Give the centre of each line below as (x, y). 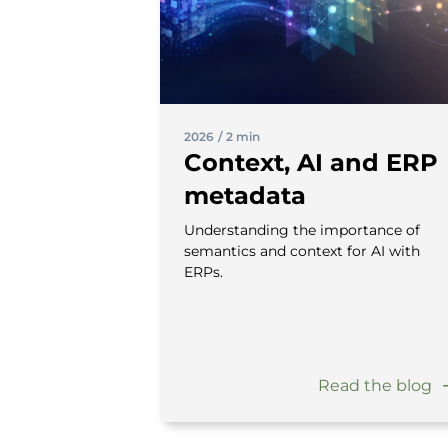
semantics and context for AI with (302, 250)
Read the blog (375, 385)
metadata (245, 195)
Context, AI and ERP (311, 162)
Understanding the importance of (302, 229)
